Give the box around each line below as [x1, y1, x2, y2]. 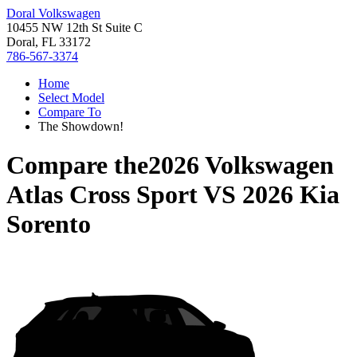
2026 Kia [242, 180, 339, 210]
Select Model [38, 91, 104, 104]
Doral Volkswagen [6, 6, 100, 20]
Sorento [6, 210, 91, 239]
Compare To [38, 105, 101, 119]
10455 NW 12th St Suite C [6, 21, 143, 34]
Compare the [6, 151, 148, 180]
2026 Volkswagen [148, 151, 334, 180]
